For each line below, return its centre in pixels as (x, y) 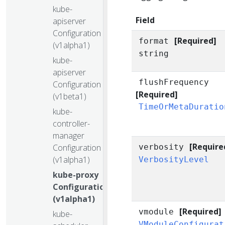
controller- (71, 123)
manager (69, 135)
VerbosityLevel (174, 159)
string (154, 53)
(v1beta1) (70, 96)
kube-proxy (76, 175)
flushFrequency (174, 82)
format (154, 41)
